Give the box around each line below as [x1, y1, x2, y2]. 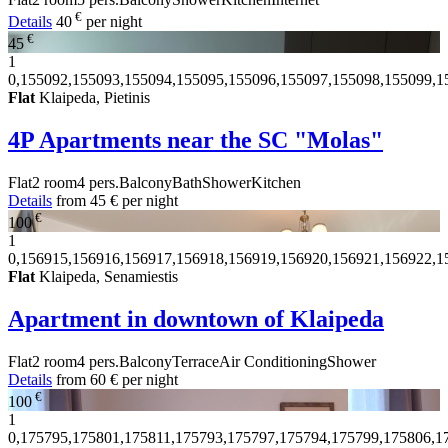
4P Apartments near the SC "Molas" [8, 127, 383, 154]
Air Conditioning [219, 353, 327, 371]
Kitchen [251, 173, 301, 191]
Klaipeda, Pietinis [35, 89, 150, 107]
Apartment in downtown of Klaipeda [8, 306, 384, 333]
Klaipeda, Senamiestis [35, 268, 178, 286]
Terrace [172, 353, 219, 371]
